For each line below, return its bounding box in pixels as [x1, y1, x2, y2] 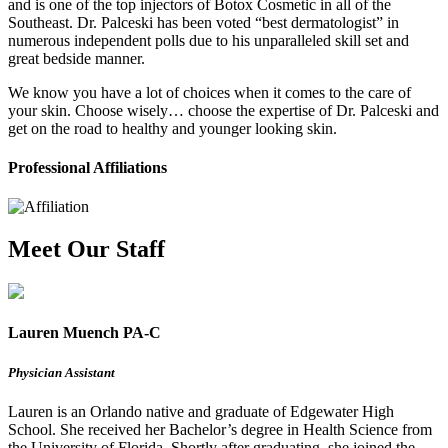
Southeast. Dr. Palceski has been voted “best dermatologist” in [8, 13, 399, 31]
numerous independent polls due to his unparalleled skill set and [8, 31, 409, 49]
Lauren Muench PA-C [8, 324, 161, 342]
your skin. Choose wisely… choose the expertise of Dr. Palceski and [8, 101, 439, 119]
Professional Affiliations [8, 158, 167, 176]
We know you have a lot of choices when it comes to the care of [8, 83, 411, 101]
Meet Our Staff [8, 236, 165, 263]
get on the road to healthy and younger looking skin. [8, 119, 337, 137]
